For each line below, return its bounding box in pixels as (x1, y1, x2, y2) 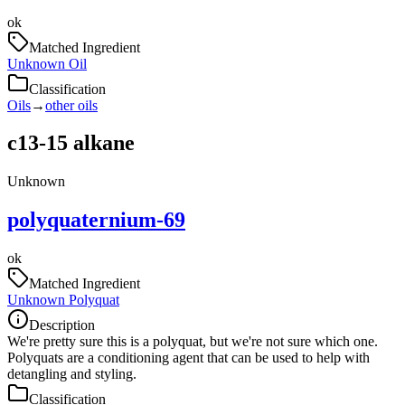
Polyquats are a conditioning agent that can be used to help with (7, 350, 370, 366)
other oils (45, 97, 98, 113)
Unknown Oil (7, 55, 87, 71)
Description (29, 317, 95, 334)
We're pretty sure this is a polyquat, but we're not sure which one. (7, 334, 378, 350)
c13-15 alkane (7, 131, 135, 155)
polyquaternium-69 (7, 208, 185, 232)
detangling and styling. (7, 366, 137, 382)
